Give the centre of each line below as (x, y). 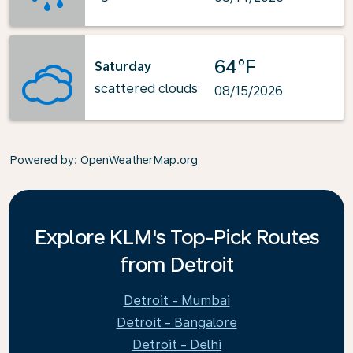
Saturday (123, 66)
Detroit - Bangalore (176, 323)
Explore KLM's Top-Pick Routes (176, 237)
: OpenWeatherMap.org (136, 160)
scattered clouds (146, 88)
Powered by (42, 160)
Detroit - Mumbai (176, 301)
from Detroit (176, 264)
